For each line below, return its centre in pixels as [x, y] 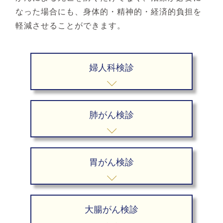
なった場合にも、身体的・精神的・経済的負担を [109, 12]
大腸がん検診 [111, 210]
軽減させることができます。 [71, 26]
